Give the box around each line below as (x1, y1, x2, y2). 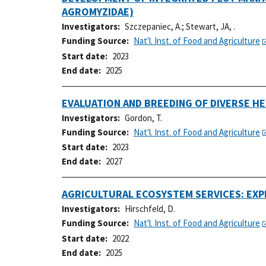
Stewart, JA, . (186, 21, 235, 33)
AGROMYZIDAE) (62, 4, 134, 18)
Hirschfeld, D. (125, 203, 175, 215)
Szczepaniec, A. (125, 21, 182, 33)
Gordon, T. (125, 112, 162, 123)
